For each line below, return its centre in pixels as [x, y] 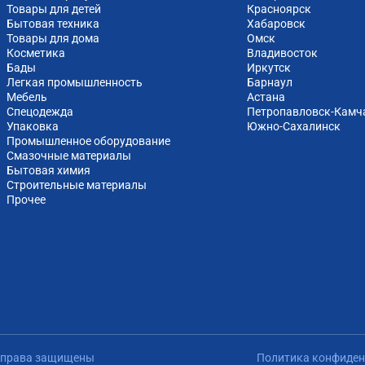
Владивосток [282, 53]
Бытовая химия [48, 171]
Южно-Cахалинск [294, 127]
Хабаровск [276, 24]
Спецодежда [40, 112]
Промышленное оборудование [88, 141]
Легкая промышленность [75, 83]
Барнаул [270, 83]
